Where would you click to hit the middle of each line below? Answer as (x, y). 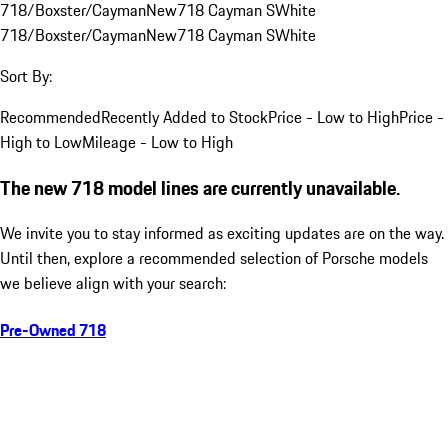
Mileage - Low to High (157, 141)
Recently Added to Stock (184, 116)
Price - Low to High (333, 116)
